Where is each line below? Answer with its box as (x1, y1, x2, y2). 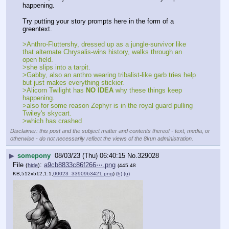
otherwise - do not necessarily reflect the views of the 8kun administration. (10, 135, 193, 142)
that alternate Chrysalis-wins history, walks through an (22, 48, 182, 56)
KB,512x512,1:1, (13, 171, 53, 177)
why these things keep (113, 86, 182, 94)
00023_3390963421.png (53, 171, 113, 177)
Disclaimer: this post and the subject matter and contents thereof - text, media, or (10, 127, 210, 134)
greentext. (22, 25, 52, 33)
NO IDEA (86, 86, 113, 94)
